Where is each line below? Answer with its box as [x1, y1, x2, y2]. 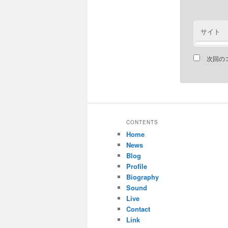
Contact [126, 204, 150, 214]
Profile [126, 161, 147, 171]
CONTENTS [126, 118, 158, 126]
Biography [126, 172, 159, 182]
